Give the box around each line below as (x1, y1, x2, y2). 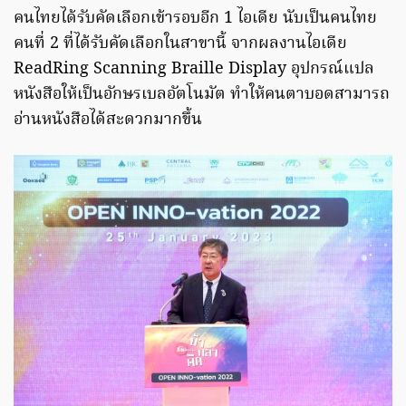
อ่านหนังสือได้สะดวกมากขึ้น (14, 107, 202, 134)
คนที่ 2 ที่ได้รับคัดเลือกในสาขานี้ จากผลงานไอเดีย (14, 31, 347, 58)
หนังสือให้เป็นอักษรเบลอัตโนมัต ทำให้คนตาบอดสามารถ (14, 82, 390, 109)
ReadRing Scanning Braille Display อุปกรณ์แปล (14, 56, 374, 83)
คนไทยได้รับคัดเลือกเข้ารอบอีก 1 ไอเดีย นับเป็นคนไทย (14, 5, 377, 33)
